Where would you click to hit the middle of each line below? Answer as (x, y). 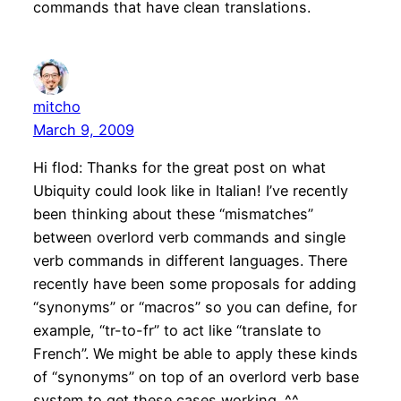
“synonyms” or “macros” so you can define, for (195, 307)
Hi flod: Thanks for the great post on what (179, 168)
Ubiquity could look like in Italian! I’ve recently (190, 191)
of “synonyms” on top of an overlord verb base (196, 377)
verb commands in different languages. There (190, 261)
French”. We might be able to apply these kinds (195, 354)
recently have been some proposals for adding (194, 284)
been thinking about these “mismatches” (173, 214)
